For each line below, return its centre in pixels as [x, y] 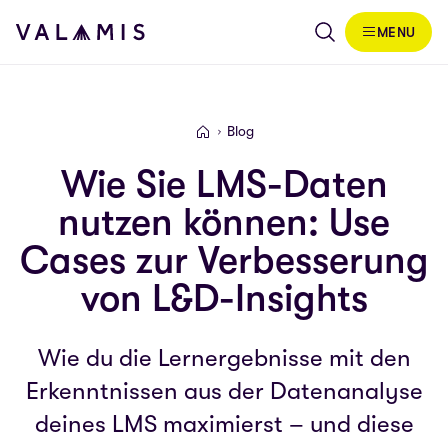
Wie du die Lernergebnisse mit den [224, 358]
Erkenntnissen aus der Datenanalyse [224, 391]
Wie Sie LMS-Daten [224, 184]
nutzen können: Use [224, 222]
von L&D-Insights [224, 298]
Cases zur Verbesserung [224, 260]
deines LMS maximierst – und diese [224, 424]
